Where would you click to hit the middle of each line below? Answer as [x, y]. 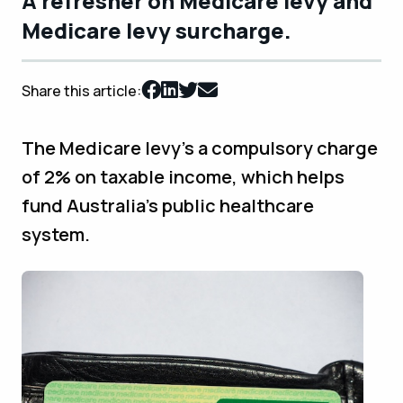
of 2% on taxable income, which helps [183, 177]
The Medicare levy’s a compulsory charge [200, 148]
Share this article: [81, 91]
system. [56, 235]
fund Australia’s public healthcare [168, 206]
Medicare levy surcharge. [157, 31]
